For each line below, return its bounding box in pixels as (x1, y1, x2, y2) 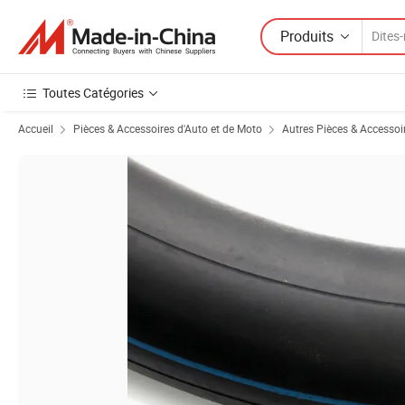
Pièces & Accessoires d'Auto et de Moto (73, 121, 262, 136)
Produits (280, 25, 334, 46)
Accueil (18, 121, 53, 136)
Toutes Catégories (42, 84, 144, 101)
